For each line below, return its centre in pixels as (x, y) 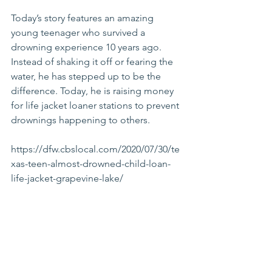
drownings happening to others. (80, 120)
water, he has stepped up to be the (87, 76)
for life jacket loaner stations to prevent (96, 105)
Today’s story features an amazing (83, 18)
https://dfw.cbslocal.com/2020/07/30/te (95, 149)
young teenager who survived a (79, 32)
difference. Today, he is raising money (93, 91)
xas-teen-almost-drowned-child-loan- (91, 164)
